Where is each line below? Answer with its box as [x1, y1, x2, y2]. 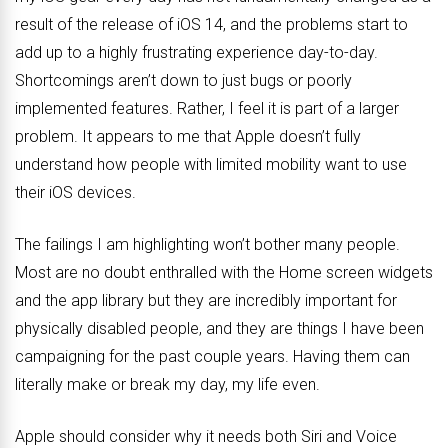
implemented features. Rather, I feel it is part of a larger [15, 99, 399, 119]
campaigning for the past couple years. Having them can [15, 347, 410, 367]
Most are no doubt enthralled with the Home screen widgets [15, 263, 433, 283]
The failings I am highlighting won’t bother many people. [15, 235, 400, 255]
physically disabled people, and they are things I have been [15, 319, 424, 339]
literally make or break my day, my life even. [15, 375, 320, 395]
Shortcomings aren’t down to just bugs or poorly [15, 71, 352, 91]
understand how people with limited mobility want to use [15, 155, 407, 175]
